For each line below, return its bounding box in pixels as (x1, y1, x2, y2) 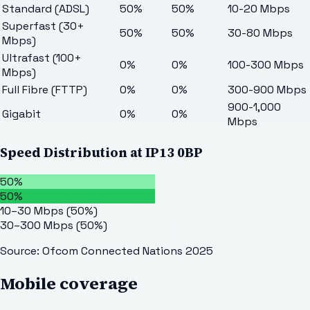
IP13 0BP (145, 143, 203, 161)
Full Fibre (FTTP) (2, 82, 87, 98)
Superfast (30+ (2, 19, 84, 34)
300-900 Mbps (228, 82, 307, 98)
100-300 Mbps (228, 57, 304, 73)
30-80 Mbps (228, 26, 293, 41)
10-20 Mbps (228, 1, 290, 17)
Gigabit (2, 107, 41, 122)
